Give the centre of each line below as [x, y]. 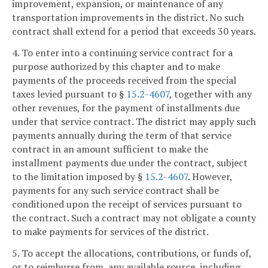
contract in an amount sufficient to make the [110, 149]
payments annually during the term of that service [122, 135]
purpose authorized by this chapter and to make [116, 67]
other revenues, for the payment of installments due [126, 108]
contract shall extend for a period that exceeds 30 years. [134, 31]
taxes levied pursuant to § [69, 94]
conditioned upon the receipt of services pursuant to [127, 204]
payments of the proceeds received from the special [124, 80]
